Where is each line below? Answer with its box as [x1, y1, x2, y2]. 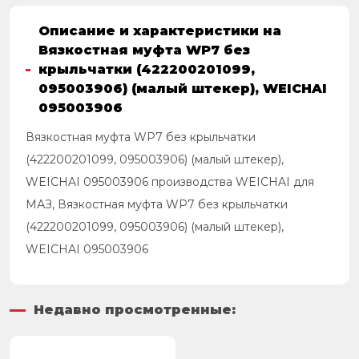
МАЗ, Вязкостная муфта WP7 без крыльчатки [26, 197, 288, 212]
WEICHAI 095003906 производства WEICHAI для [26, 175, 314, 189]
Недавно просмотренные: [34, 302, 236, 317]
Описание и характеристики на [38, 23, 281, 38]
